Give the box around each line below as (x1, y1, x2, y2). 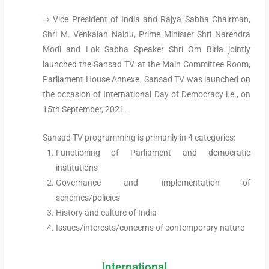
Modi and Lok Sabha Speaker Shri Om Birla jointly (43, 44, 250, 55)
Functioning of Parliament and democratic (55, 148, 250, 158)
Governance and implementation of (55, 178, 250, 188)
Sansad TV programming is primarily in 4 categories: (43, 133, 236, 143)
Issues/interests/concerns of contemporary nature (55, 223, 244, 233)
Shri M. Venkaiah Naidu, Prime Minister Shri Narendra (43, 29, 250, 40)
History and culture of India (55, 208, 157, 218)
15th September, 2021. (43, 104, 127, 115)
